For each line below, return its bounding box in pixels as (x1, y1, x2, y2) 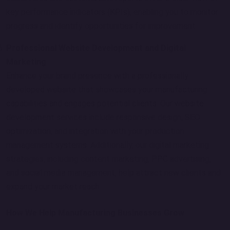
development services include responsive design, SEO (6, 112, 200, 122)
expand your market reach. (6, 182, 101, 191)
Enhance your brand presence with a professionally (6, 71, 188, 81)
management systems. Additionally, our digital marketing (6, 140, 209, 150)
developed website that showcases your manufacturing (6, 85, 207, 94)
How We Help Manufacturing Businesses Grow (6, 208, 184, 218)
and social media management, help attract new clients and (6, 168, 221, 178)
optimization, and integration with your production (6, 126, 184, 136)
